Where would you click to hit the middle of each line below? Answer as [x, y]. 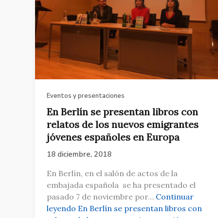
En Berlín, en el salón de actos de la [112, 173]
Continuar [175, 196]
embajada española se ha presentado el [121, 185]
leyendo [61, 208]
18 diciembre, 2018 [79, 154]
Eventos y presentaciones [86, 96]
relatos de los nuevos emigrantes [123, 125]
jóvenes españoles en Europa [113, 137]
